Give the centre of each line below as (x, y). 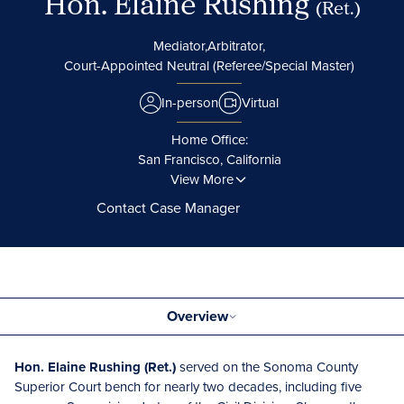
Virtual (260, 102)
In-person (190, 102)
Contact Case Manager (168, 207)
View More (202, 179)
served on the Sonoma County (269, 367)
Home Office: (209, 139)
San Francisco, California (209, 159)
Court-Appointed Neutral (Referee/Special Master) (209, 65)
